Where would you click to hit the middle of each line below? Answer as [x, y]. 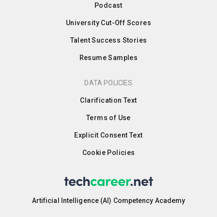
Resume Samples [108, 57]
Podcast [108, 5]
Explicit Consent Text [108, 135]
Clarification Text [108, 100]
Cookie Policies [108, 152]
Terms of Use [108, 117]
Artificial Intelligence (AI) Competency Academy [108, 200]
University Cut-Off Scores [108, 23]
